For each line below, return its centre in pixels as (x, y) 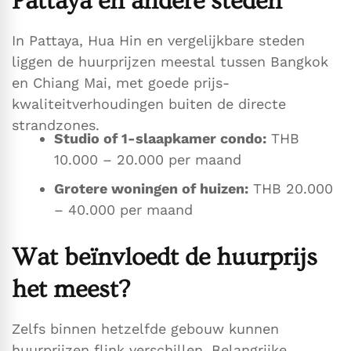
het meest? (71, 289)
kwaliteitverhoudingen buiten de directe (149, 104)
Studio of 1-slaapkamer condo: (160, 139)
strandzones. (56, 125)
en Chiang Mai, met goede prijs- (121, 83)
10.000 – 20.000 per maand (148, 160)
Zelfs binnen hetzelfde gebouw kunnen (145, 329)
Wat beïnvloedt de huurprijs (165, 257)
